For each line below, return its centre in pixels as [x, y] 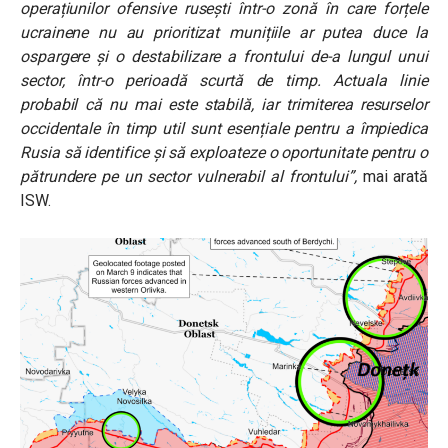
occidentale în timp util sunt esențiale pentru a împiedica [224, 128]
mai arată [392, 176]
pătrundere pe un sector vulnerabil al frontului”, [188, 176]
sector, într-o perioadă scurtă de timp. [170, 80]
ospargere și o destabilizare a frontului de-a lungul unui [224, 56]
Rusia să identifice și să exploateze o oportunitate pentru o [224, 152]
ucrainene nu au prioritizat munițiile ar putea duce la [224, 32]
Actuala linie [380, 80]
